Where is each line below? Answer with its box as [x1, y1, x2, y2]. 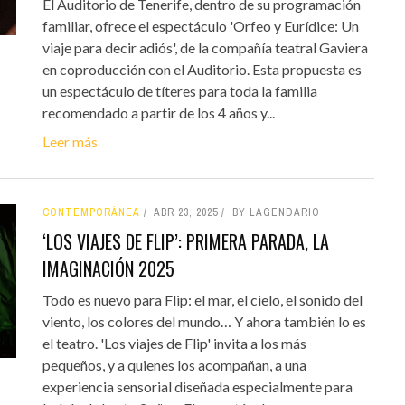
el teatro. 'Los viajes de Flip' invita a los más [42, 334, 306, 352]
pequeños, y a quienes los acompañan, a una [42, 355, 306, 373]
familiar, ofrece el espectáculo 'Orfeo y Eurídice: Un [42, 16, 359, 34]
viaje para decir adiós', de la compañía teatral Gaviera [42, 38, 368, 56]
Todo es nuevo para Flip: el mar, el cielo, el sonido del [42, 290, 363, 308]
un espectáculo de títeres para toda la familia [42, 81, 317, 99]
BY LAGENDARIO [231, 204, 320, 220]
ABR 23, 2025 [153, 204, 218, 220]
